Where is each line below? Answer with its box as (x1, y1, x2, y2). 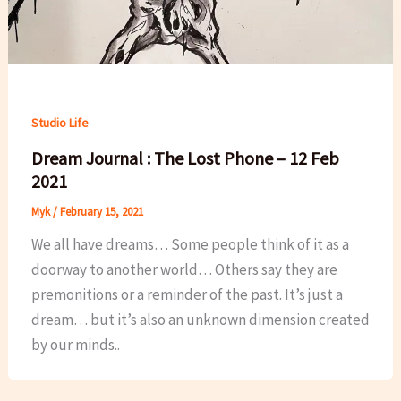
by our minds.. (30, 334, 120, 354)
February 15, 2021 (59, 203, 143, 219)
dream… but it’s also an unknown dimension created (30, 309, 370, 329)
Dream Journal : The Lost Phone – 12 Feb (30, 146, 339, 169)
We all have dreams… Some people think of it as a (30, 234, 349, 254)
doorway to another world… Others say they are (30, 259, 337, 279)
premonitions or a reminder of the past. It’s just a (30, 284, 343, 304)
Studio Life (30, 115, 89, 132)
